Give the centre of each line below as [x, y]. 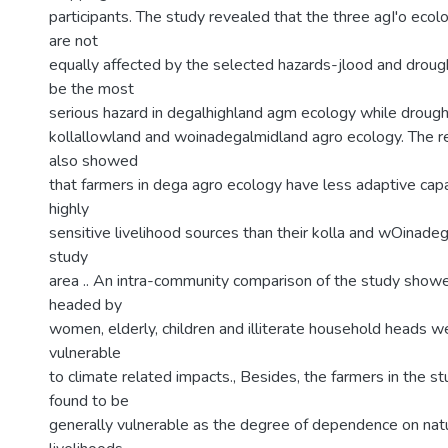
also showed [93, 161]
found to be [89, 401]
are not [73, 41]
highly [69, 209]
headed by [85, 305]
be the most [91, 89]
